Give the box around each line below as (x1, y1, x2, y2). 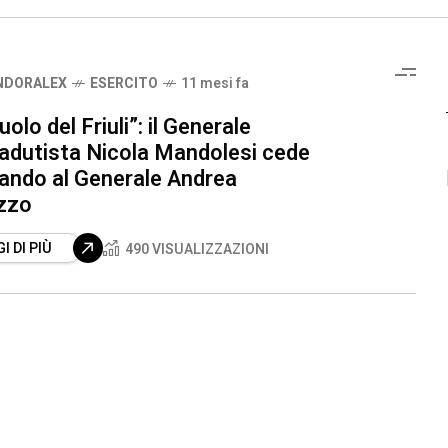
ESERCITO (90, 72, 158, 94)
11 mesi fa (181, 72, 249, 94)
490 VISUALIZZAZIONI (125, 238, 269, 260)
